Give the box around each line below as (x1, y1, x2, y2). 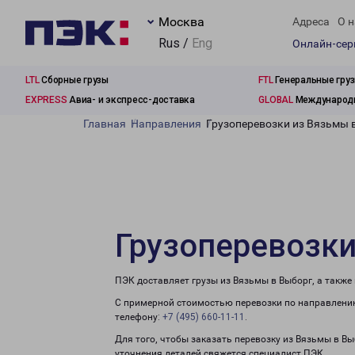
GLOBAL (258, 94, 293, 105)
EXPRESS (25, 94, 67, 105)
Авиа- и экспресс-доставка (67, 94, 195, 105)
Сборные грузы (39, 74, 109, 86)
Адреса (292, 15, 330, 29)
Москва (158, 14, 204, 29)
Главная (83, 117, 126, 130)
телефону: (115, 311, 162, 323)
